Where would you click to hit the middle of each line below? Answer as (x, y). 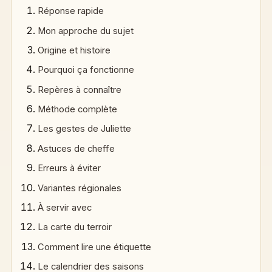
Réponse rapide (71, 11)
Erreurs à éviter (70, 168)
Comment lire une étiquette (95, 247)
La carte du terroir (75, 227)
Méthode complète (78, 110)
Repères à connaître (80, 90)
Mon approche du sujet (86, 31)
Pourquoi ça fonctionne (86, 70)
